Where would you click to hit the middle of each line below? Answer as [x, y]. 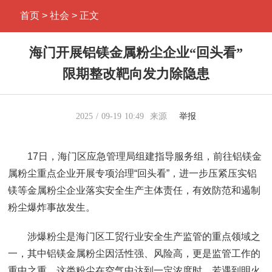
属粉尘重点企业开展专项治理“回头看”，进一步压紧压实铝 [132, 174]
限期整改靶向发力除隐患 [136, 74]
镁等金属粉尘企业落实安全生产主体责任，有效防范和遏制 [134, 191]
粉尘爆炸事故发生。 [51, 208]
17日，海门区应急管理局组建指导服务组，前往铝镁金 [144, 157]
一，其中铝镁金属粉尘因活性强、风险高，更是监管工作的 [134, 254]
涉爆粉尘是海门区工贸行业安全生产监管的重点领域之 [144, 237]
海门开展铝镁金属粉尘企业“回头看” [136, 53]
